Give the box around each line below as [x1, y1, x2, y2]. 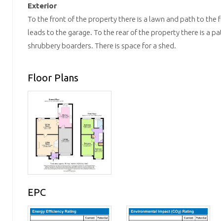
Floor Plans [28, 72, 78, 83]
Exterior [28, 1, 57, 10]
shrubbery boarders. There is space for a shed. [28, 41, 176, 50]
